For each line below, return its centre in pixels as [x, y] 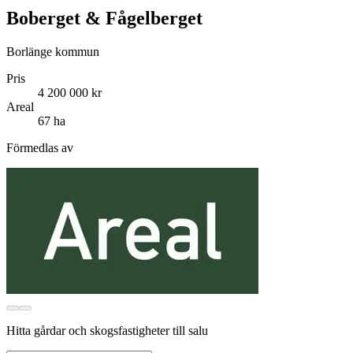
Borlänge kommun [53, 52]
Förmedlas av [40, 148]
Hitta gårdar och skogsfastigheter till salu [107, 331]
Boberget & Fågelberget [104, 19]
